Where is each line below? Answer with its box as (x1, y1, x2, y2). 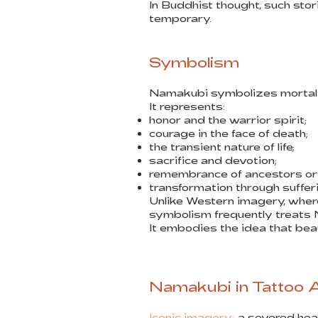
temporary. (149, 12, 212, 24)
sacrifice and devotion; (149, 154, 277, 166)
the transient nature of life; (149, 141, 295, 153)
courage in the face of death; (149, 127, 308, 139)
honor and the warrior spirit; (149, 114, 307, 126)
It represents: (149, 100, 226, 112)
